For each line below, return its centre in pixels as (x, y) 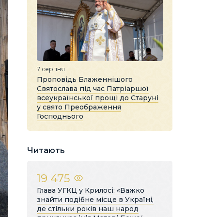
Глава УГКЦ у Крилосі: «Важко (91, 190)
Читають (46, 150)
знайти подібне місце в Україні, (95, 199)
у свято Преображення (79, 107)
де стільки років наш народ (88, 209)
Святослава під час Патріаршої (93, 88)
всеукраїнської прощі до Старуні (98, 98)
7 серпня (51, 69)
